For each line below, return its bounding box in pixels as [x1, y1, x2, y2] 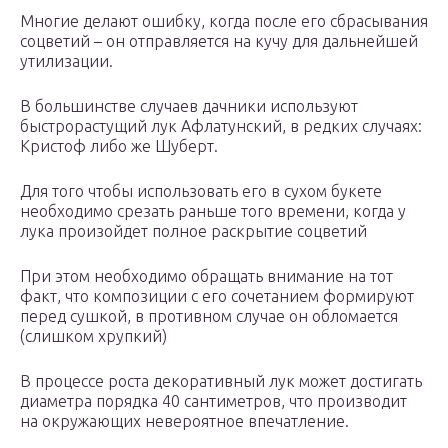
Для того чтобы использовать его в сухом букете [20, 182, 382, 201]
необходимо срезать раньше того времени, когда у [20, 202, 406, 221]
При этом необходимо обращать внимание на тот [20, 267, 393, 286]
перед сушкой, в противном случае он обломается [20, 307, 398, 326]
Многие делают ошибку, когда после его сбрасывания [20, 12, 428, 31]
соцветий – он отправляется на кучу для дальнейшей [20, 32, 418, 51]
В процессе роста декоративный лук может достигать [20, 372, 422, 391]
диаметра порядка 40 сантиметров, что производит [20, 392, 407, 411]
